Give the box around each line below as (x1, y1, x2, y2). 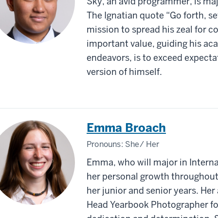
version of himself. (87, 66, 164, 77)
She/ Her (125, 139, 160, 149)
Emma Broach (87, 120, 166, 135)
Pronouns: (87, 139, 125, 149)
